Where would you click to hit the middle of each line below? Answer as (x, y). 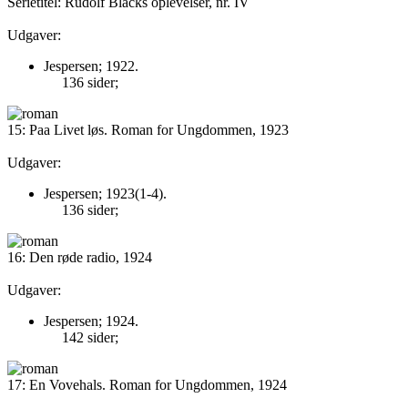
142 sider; (90, 337)
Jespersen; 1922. (91, 66)
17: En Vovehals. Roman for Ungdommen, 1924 (147, 385)
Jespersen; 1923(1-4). (105, 194)
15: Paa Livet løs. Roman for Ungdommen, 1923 (148, 130)
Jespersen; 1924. (91, 321)
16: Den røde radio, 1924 (80, 257)
